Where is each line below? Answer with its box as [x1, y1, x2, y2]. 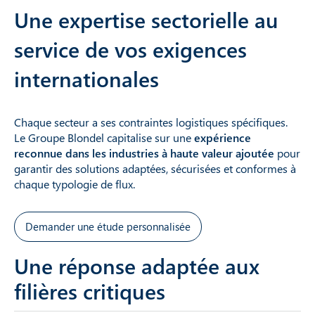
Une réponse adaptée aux [14, 251, 259, 280]
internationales [14, 64, 159, 93]
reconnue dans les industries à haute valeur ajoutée [14, 145, 274, 160]
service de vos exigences [14, 34, 247, 63]
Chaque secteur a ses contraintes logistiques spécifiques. [14, 114, 288, 129]
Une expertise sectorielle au [14, 5, 278, 34]
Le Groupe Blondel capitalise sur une [14, 129, 194, 145]
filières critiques [14, 276, 165, 305]
